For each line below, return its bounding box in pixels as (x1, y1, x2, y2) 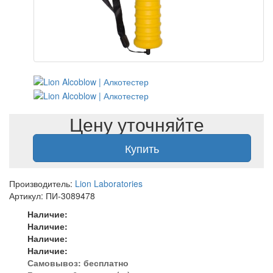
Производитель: (9, 177, 75, 190)
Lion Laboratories (75, 177, 143, 190)
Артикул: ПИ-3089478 (9, 189, 95, 202)
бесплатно (83, 256, 129, 269)
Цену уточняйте (69, 110, 204, 137)
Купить (125, 140, 159, 156)
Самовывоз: (27, 256, 83, 269)
